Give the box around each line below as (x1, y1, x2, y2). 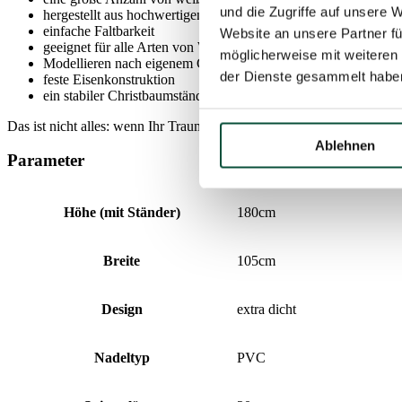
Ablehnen (315, 137, 375, 153)
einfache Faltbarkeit (43, 22, 154, 39)
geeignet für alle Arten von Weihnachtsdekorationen (43, 39, 336, 55)
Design (100, 301, 143, 318)
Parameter (7, 151, 84, 170)
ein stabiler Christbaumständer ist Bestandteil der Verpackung (43, 87, 389, 103)
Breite (103, 253, 140, 269)
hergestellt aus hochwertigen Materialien (43, 6, 271, 22)
